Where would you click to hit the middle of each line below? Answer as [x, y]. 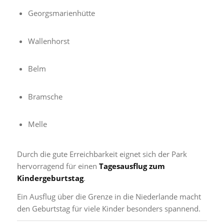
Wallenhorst [48, 41]
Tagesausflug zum [132, 166]
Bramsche [45, 96]
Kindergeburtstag [50, 178]
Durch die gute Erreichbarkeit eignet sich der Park [102, 154]
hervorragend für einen [58, 166]
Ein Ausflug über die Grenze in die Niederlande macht [109, 196]
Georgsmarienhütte [61, 13]
